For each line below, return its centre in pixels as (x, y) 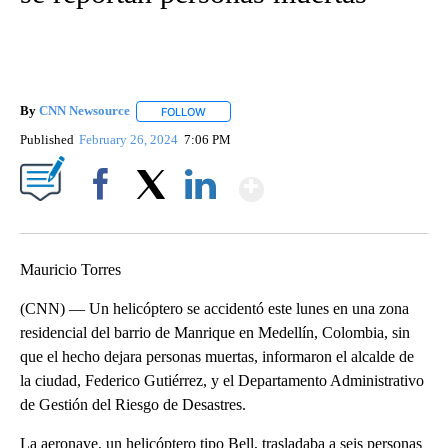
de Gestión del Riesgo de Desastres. (133, 404)
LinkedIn (200, 218)
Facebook (104, 218)
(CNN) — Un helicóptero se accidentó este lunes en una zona (214, 308)
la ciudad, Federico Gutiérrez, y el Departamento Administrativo (222, 380)
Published (47, 139)
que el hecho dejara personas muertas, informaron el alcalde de (217, 356)
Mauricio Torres (70, 269)
